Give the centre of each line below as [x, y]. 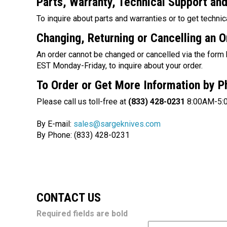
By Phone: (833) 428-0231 [83, 135]
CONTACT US [69, 197]
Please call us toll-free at [82, 101]
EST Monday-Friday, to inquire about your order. [120, 65]
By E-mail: [55, 124]
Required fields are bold [82, 213]
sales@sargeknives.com [117, 124]
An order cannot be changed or [91, 54]
